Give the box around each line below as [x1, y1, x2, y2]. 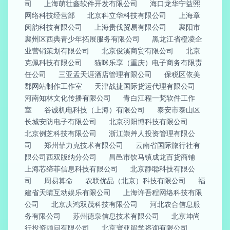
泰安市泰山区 [157, 105, 200, 114]
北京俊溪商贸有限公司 [102, 46, 174, 55]
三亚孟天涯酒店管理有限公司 [59, 70, 152, 79]
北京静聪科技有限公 [130, 164, 195, 173]
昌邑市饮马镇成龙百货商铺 [109, 152, 195, 161]
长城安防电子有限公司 [25, 117, 97, 126]
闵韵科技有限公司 [25, 23, 82, 31]
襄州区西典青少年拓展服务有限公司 [25, 34, 140, 43]
